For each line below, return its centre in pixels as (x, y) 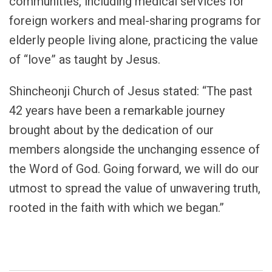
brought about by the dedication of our (111, 130)
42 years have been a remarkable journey (117, 110)
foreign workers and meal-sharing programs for (135, 20)
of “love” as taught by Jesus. (85, 59)
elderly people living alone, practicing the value (134, 40)
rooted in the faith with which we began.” (117, 207)
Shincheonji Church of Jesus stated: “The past (131, 91)
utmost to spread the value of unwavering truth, (135, 188)
